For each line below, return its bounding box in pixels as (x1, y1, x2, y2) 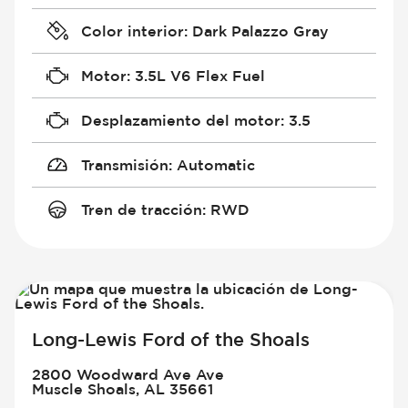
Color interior (80, 23, 184, 40)
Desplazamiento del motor (80, 112, 280, 129)
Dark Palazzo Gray (191, 23, 329, 40)
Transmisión (80, 157, 168, 174)
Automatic (176, 157, 255, 174)
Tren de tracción (80, 201, 202, 219)
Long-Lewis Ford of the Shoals (32, 328, 311, 350)
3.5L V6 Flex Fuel (134, 67, 265, 85)
